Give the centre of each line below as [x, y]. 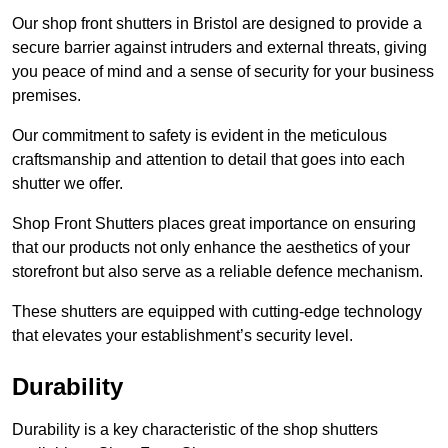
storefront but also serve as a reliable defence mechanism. [219, 271]
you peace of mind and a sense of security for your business [223, 71]
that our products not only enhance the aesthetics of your [211, 247]
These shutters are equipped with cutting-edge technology [217, 311]
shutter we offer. [69, 183]
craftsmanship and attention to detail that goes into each [208, 159]
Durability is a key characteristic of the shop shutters [195, 429]
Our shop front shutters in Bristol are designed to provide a [217, 23]
